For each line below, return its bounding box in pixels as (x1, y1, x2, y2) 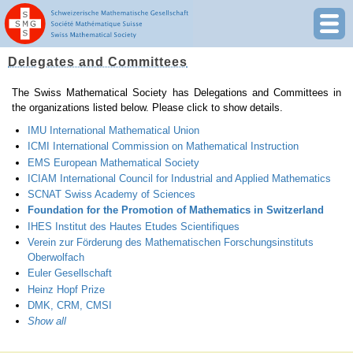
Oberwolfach (28, 251, 84, 264)
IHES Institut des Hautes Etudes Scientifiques (28, 220, 240, 232)
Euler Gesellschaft (28, 267, 112, 280)
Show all (28, 315, 66, 328)
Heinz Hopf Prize (28, 283, 105, 295)
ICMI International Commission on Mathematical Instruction (28, 140, 299, 153)
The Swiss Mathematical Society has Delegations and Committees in (12, 87, 341, 98)
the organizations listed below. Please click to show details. (12, 102, 283, 113)
